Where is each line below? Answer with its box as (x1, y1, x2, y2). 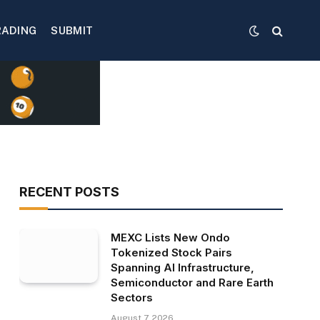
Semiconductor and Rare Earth (110, 276, 274, 289)
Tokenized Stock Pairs (110, 246, 232, 259)
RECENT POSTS (19, 184, 119, 199)
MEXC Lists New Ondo (110, 231, 230, 244)
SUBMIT (51, 24, 94, 36)
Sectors (110, 291, 153, 304)
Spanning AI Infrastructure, (110, 261, 254, 274)
